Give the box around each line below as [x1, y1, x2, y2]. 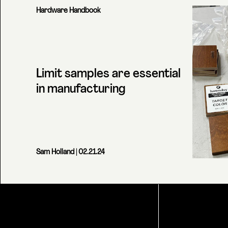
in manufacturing [36, 83, 125, 96]
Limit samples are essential [36, 68, 181, 80]
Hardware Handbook [36, 7, 100, 15]
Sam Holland [36, 149, 74, 156]
